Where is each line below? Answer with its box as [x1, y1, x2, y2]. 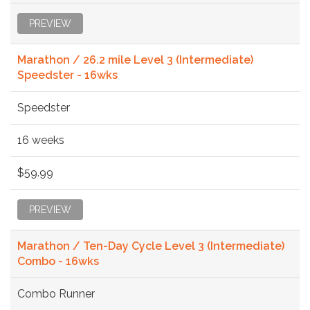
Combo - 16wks [17, 254, 99, 268]
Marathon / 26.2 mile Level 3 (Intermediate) [17, 53, 253, 66]
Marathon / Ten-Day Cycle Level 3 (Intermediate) [17, 239, 284, 253]
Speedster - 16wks [17, 68, 118, 82]
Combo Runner [17, 286, 95, 300]
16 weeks [17, 133, 64, 147]
